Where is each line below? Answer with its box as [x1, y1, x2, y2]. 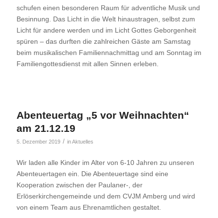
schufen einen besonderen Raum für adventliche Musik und [16, 4, 200, 12]
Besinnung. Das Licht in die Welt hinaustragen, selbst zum [16, 15, 195, 23]
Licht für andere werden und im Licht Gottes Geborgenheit [16, 26, 196, 35]
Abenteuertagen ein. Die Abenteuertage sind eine [16, 169, 168, 178]
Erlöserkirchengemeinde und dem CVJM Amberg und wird [16, 192, 195, 200]
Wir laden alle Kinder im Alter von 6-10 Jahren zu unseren [16, 158, 194, 166]
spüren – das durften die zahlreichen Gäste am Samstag [16, 37, 191, 46]
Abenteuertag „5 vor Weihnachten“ [16, 109, 189, 121]
